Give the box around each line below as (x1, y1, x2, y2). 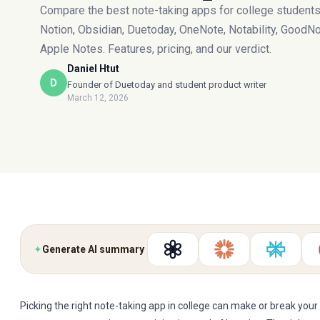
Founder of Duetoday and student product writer (67, 79, 266, 90)
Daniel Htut (67, 63, 119, 74)
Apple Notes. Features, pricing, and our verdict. (40, 42, 271, 56)
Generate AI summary (42, 243, 144, 255)
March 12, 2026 (67, 93, 129, 103)
